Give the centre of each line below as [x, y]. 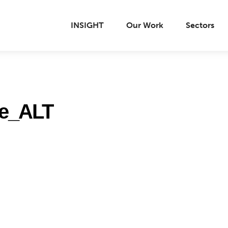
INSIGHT [87, 25]
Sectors [200, 25]
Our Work [145, 25]
